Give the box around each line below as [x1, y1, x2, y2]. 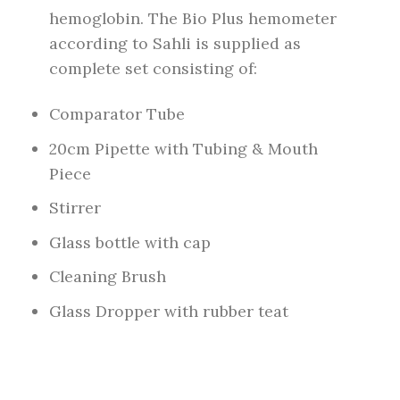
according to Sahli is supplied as [49, 33, 302, 54]
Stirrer [49, 197, 102, 219]
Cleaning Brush [49, 266, 167, 287]
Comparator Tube [49, 104, 186, 125]
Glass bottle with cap [49, 231, 212, 253]
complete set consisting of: [49, 58, 258, 79]
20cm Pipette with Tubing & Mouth [49, 137, 319, 159]
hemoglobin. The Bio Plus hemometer [49, 8, 337, 29]
